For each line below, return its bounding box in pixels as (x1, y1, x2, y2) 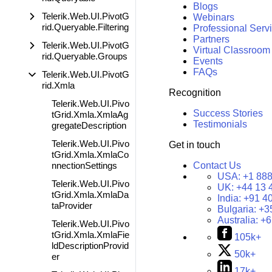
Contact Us (192, 160, 241, 171)
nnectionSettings (52, 160, 117, 171)
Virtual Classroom (192, 45, 270, 56)
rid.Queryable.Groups (42, 51, 127, 61)
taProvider (52, 200, 92, 211)
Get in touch (168, 140, 220, 151)
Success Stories (192, 108, 263, 119)
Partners (192, 34, 229, 45)
